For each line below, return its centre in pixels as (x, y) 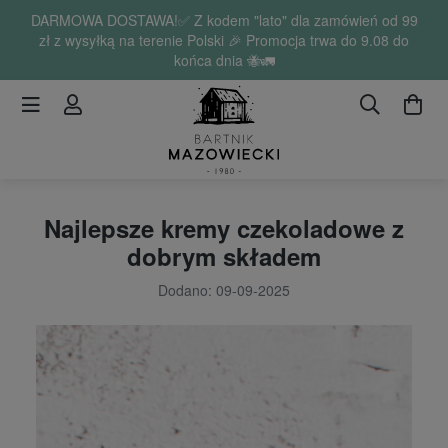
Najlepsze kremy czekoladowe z (224, 227)
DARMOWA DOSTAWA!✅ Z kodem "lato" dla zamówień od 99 (224, 20)
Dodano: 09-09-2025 (224, 289)
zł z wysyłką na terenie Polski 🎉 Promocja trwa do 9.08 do (224, 40)
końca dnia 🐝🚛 (224, 60)
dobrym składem (224, 255)
